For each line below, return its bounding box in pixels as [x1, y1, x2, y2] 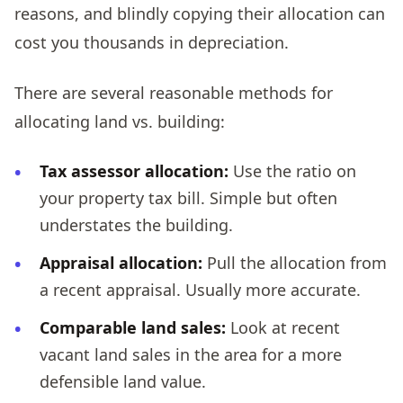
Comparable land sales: [40, 316, 226, 338]
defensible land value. [40, 370, 206, 392]
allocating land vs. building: [14, 110, 225, 132]
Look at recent [226, 316, 340, 338]
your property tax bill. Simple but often [40, 186, 337, 209]
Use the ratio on [228, 159, 356, 182]
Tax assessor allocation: [40, 159, 228, 182]
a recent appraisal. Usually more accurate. [40, 278, 361, 300]
